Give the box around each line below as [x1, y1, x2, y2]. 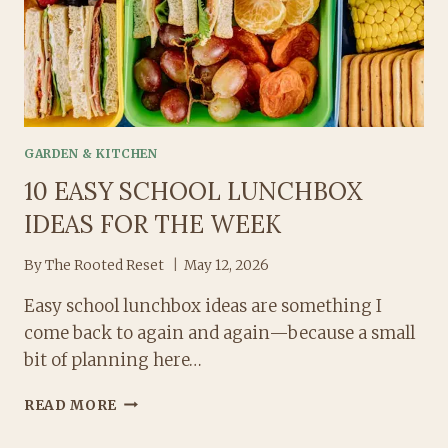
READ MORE [24, 396, 118, 414]
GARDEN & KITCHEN [24, 146, 158, 162]
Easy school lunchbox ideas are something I [24, 294, 382, 317]
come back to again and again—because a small [24, 321, 415, 344]
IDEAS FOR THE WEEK [24, 209, 281, 240]
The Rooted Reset [45, 256, 165, 274]
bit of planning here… [24, 348, 202, 371]
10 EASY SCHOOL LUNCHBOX [24, 176, 362, 207]
